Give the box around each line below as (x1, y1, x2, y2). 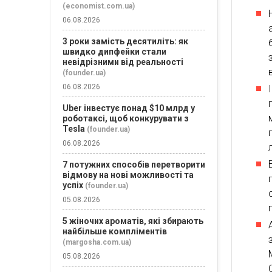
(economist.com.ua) (63, 2, 135, 10)
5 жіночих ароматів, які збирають (63, 216, 203, 226)
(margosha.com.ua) (63, 238, 131, 246)
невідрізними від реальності (63, 57, 183, 67)
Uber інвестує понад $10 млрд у (63, 103, 195, 113)
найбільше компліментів (63, 226, 167, 236)
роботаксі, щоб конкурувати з (63, 114, 189, 123)
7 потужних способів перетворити (63, 160, 205, 169)
